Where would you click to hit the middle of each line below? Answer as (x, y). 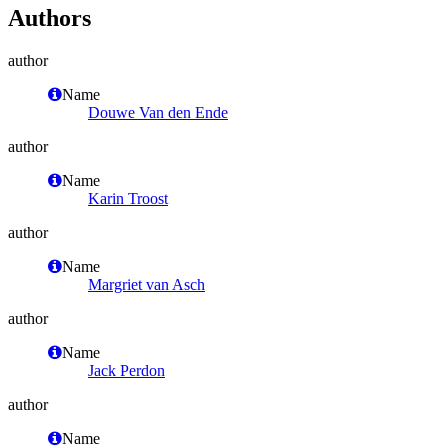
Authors (49, 17)
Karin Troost (128, 198)
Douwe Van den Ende (158, 112)
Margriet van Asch (146, 284)
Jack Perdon (126, 370)
